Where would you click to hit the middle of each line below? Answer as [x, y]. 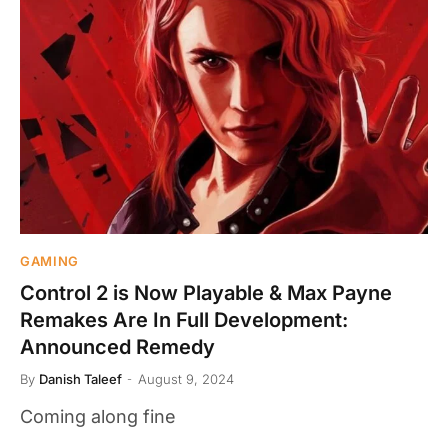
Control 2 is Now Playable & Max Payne [206, 292]
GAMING [49, 260]
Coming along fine [98, 416]
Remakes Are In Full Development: [184, 319]
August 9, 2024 [186, 378]
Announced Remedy [117, 346]
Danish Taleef [80, 378]
